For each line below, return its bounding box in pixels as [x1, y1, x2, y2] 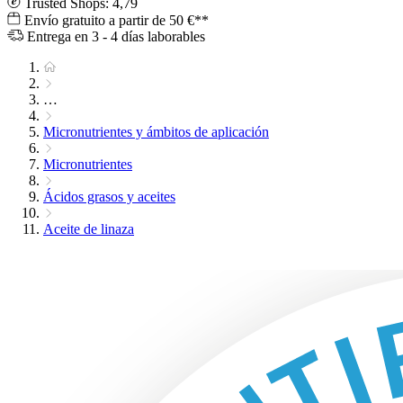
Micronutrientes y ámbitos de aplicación [43, 124, 269, 140]
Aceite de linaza [43, 221, 134, 237]
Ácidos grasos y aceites [43, 189, 175, 205]
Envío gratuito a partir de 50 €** [21, 13, 209, 29]
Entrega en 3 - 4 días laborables [23, 29, 205, 45]
